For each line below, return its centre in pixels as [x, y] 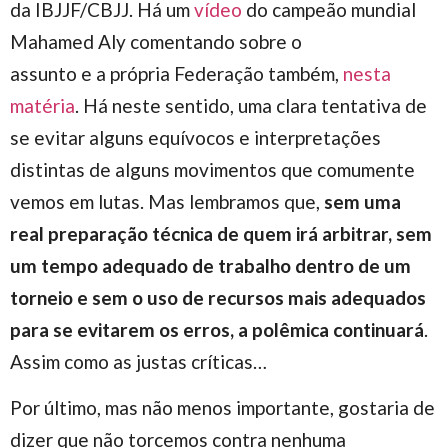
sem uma [362, 201]
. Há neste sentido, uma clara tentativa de [251, 105]
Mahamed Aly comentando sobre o [156, 41]
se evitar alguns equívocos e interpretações [195, 137]
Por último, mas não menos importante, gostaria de [222, 408]
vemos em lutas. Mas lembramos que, [167, 201]
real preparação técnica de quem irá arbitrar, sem [221, 233]
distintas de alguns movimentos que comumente [212, 169]
